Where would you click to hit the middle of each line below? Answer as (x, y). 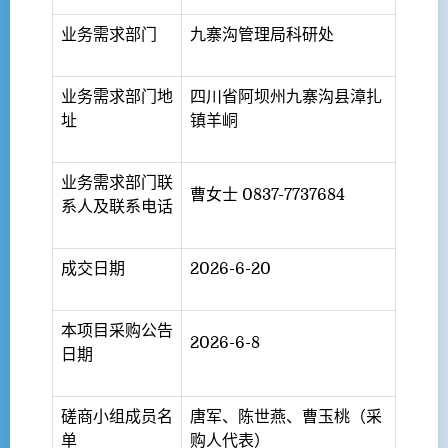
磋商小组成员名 (117, 417)
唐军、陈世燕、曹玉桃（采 (286, 417)
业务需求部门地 (117, 97)
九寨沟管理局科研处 (262, 35)
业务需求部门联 (117, 183)
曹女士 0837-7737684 (267, 195)
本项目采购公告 (117, 331)
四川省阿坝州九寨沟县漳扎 (286, 97)
